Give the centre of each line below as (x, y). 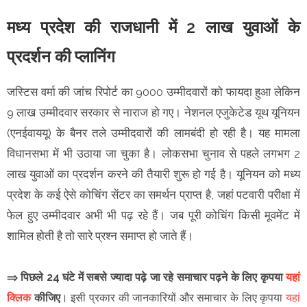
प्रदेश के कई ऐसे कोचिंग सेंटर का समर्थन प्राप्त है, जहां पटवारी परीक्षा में (153, 194)
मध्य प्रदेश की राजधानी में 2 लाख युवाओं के (153, 27)
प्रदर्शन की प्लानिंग (61, 56)
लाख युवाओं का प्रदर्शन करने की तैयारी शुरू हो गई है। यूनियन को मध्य (153, 174)
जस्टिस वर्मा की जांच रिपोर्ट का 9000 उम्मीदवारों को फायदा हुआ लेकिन (153, 91)
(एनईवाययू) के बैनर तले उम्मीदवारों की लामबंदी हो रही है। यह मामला (153, 133)
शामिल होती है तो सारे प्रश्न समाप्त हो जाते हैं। (101, 235)
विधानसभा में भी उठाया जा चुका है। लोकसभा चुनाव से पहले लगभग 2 (153, 153)
